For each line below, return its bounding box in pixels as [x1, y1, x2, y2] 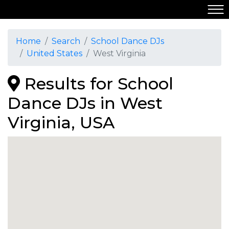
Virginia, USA [8, 112, 114, 132]
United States [27, 49, 82, 58]
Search [52, 36, 80, 46]
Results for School [20, 74, 173, 94]
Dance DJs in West [8, 93, 163, 113]
